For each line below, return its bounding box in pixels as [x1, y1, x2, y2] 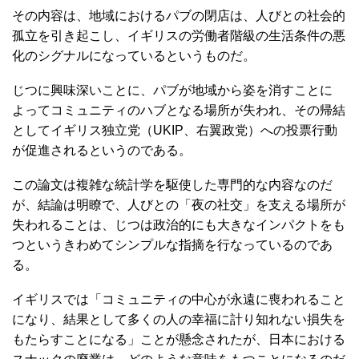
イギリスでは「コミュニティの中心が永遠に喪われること [12, 292, 345, 306]
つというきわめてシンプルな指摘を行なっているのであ [12, 238, 333, 252]
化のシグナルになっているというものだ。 [12, 49, 256, 63]
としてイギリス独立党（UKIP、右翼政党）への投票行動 [12, 123, 337, 137]
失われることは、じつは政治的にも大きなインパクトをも [12, 218, 345, 232]
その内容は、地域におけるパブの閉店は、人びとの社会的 [12, 9, 345, 22]
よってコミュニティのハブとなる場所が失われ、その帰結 [12, 103, 345, 117]
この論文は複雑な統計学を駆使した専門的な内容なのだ [12, 178, 333, 192]
